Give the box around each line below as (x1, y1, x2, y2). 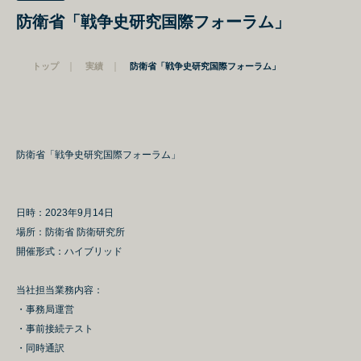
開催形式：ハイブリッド (16, 245, 122, 257)
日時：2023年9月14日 (16, 206, 114, 218)
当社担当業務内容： (16, 284, 103, 296)
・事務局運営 (16, 303, 74, 315)
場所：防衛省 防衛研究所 (16, 226, 125, 238)
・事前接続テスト (16, 322, 93, 334)
